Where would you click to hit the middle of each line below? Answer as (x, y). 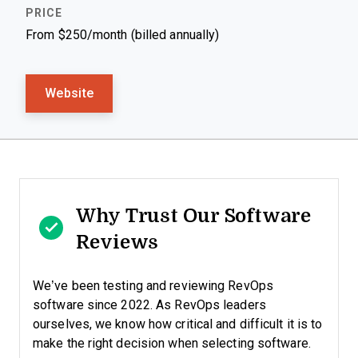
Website (70, 93)
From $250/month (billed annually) (123, 35)
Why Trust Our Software (193, 215)
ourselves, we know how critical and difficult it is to (178, 324)
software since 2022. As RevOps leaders (149, 305)
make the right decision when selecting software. (172, 343)
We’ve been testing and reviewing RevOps (153, 286)
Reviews (117, 241)
